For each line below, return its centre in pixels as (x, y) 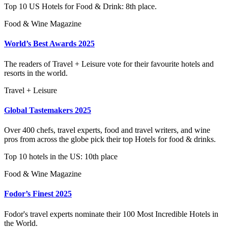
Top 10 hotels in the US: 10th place (61, 157)
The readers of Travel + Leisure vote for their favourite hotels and (109, 64)
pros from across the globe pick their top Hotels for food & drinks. (110, 139)
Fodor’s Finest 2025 (38, 194)
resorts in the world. (36, 73)
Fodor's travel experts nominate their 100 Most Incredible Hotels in (111, 214)
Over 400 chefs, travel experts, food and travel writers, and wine (107, 130)
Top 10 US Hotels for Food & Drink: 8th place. (80, 6)
